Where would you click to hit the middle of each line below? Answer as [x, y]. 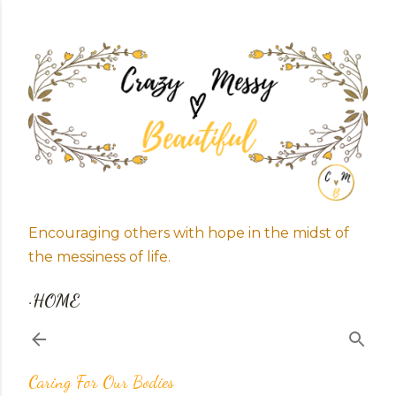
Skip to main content [198, 22]
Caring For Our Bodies [101, 382]
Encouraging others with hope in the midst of [189, 233]
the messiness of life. [99, 257]
